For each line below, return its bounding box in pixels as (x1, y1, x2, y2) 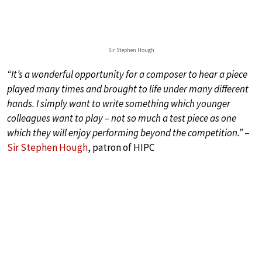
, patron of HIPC (88, 141, 154, 154)
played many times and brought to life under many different (7, 82, 249, 96)
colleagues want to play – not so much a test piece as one (7, 112, 236, 125)
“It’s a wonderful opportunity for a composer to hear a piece (7, 68, 247, 81)
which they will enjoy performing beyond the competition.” (7, 126, 243, 140)
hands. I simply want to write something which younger (7, 97, 230, 111)
